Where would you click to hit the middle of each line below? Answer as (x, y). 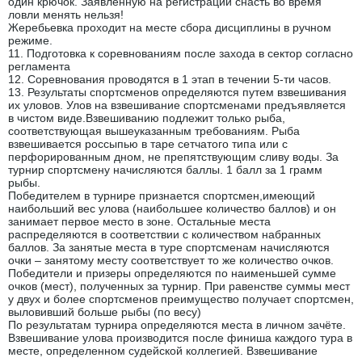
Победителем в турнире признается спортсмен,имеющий (162, 195)
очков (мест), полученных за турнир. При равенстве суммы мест (179, 286)
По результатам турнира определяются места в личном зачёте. (177, 324)
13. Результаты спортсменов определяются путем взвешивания (177, 92)
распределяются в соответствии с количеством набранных (164, 234)
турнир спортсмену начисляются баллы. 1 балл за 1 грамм (165, 169)
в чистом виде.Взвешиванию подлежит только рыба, (147, 118)
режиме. (30, 40)
